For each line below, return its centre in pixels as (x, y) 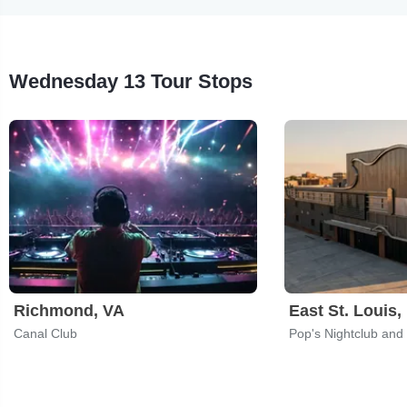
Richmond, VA (69, 310)
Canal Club (45, 333)
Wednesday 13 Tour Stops (131, 81)
